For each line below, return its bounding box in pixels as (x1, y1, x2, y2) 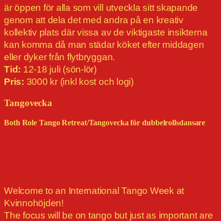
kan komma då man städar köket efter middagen (4, 39, 204, 50)
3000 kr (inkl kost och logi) (26, 76, 134, 87)
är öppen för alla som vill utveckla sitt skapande (4, 2, 198, 13)
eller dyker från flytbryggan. (4, 52, 115, 63)
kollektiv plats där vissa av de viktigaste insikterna (4, 27, 208, 38)
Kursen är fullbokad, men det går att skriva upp (4, 139, 211, 149)
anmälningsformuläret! (4, 163, 104, 174)
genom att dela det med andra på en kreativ (4, 15, 184, 26)
